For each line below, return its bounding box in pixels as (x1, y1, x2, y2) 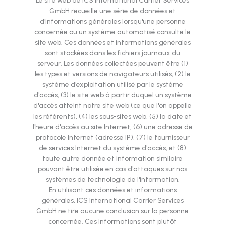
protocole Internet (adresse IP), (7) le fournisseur (35, 133, 190, 142)
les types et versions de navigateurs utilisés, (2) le (34, 70, 191, 78)
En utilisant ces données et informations (48, 186, 177, 194)
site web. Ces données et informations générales (34, 38, 191, 47)
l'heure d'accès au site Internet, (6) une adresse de (32, 123, 193, 131)
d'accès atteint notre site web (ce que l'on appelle (33, 101, 192, 110)
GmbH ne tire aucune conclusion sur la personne (36, 207, 189, 215)
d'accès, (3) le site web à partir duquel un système (33, 91, 192, 99)
